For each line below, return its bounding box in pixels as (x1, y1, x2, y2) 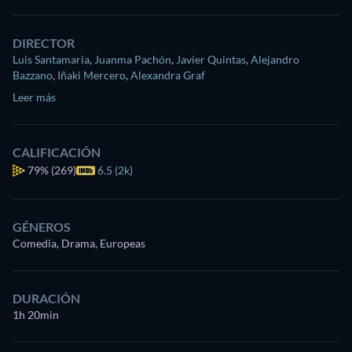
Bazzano (13, 68, 53, 82)
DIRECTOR (13, 35, 75, 51)
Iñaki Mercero (57, 68, 126, 82)
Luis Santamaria (13, 53, 90, 67)
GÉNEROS (13, 219, 71, 235)
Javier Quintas (176, 53, 246, 67)
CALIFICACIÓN (13, 145, 101, 160)
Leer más (13, 90, 56, 104)
